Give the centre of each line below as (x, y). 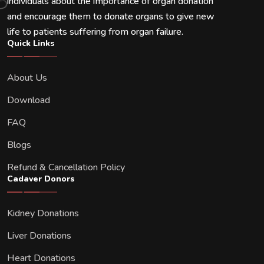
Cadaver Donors (41, 179)
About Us (27, 78)
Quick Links (31, 43)
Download (29, 100)
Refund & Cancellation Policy (66, 167)
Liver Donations (39, 236)
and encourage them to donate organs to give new (111, 16)
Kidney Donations (43, 213)
